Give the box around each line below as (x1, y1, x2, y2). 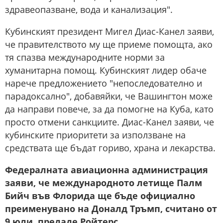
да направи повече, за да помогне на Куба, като (5, 103, 214, 115)
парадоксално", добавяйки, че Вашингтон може (5, 90, 213, 102)
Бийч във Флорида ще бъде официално (5, 190, 195, 202)
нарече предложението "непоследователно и (5, 77, 202, 89)
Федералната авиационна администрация (5, 164, 208, 176)
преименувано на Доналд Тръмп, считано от (5, 203, 217, 215)
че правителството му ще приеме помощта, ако (5, 38, 213, 50)
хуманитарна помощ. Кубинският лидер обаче (5, 64, 207, 76)
